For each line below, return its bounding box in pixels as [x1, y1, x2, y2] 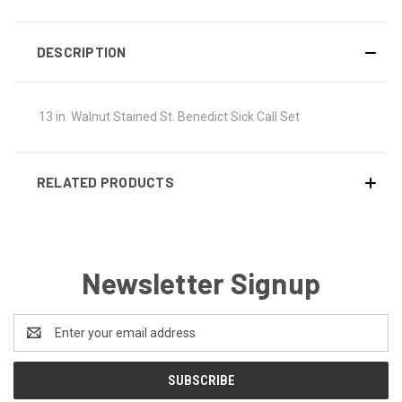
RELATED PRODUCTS [36, 173, 174, 190]
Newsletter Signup [81, 265, 321, 300]
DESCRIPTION [36, 43, 127, 60]
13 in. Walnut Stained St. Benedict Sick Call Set [39, 109, 300, 124]
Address [13, 334, 61, 349]
